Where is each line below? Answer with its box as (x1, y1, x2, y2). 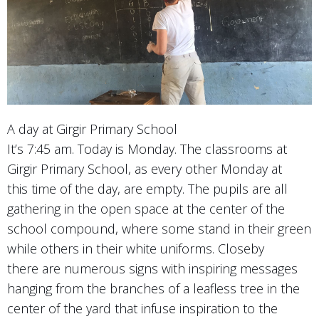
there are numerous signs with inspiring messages (7, 259, 298, 277)
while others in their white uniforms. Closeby (7, 239, 264, 257)
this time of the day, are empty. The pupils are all (7, 179, 288, 197)
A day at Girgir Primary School (7, 120, 177, 137)
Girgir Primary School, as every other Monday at (7, 159, 282, 177)
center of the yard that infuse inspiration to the (7, 299, 278, 317)
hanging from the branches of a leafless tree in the (7, 279, 300, 297)
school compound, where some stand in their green (7, 219, 311, 237)
